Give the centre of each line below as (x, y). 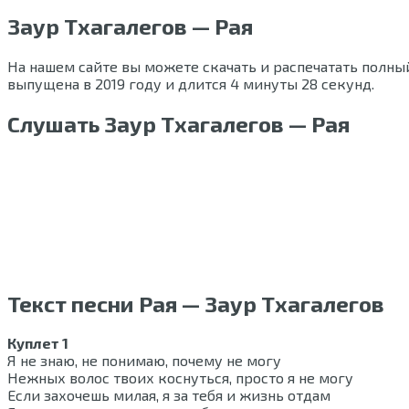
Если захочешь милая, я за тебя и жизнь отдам (169, 395)
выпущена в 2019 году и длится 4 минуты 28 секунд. (191, 83)
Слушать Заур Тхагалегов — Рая (178, 123)
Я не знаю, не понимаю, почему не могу (144, 361)
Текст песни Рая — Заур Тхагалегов (196, 303)
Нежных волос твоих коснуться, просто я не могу (180, 378)
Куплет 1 (38, 343)
